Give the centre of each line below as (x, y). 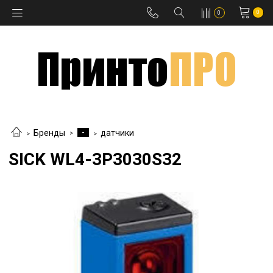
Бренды (49, 133)
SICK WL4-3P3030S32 (95, 160)
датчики (117, 133)
